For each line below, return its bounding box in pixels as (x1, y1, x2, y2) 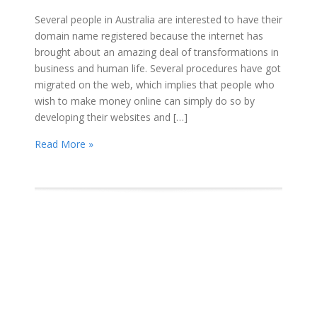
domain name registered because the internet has (35, 28, 263, 42)
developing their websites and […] (35, 110, 188, 124)
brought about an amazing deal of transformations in (35, 45, 279, 59)
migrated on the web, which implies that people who (35, 77, 275, 91)
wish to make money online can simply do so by (35, 93, 255, 108)
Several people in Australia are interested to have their (35, 12, 282, 26)
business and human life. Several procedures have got (35, 61, 281, 75)
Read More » (35, 137, 93, 151)
